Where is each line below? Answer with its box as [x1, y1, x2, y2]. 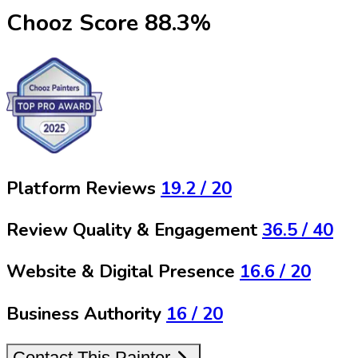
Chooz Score [6, 7, 138, 39]
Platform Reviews [6, 176, 156, 201]
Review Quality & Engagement [6, 218, 257, 243]
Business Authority [6, 301, 161, 326]
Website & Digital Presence [6, 260, 235, 284]
